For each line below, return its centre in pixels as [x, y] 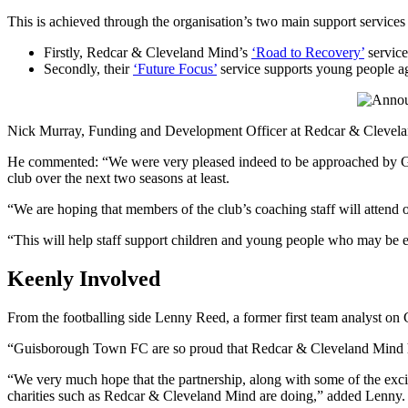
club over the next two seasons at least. [118, 178]
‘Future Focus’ [175, 68]
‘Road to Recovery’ [308, 52]
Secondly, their [88, 68]
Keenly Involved [84, 278]
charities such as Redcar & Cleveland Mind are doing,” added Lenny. [206, 395]
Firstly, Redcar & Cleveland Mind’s [148, 52]
